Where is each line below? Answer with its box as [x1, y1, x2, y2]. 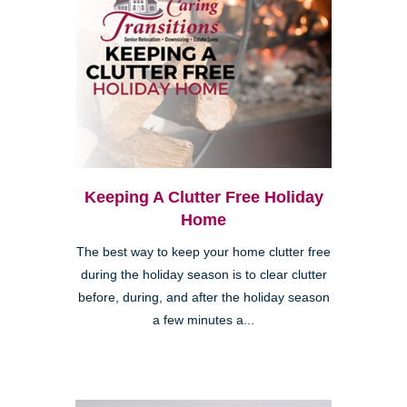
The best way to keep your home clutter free [76, 244, 331, 259]
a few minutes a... [153, 313, 254, 327]
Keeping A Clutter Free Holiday [84, 187, 323, 206]
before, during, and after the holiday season [77, 290, 330, 304]
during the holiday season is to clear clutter [80, 267, 327, 282]
